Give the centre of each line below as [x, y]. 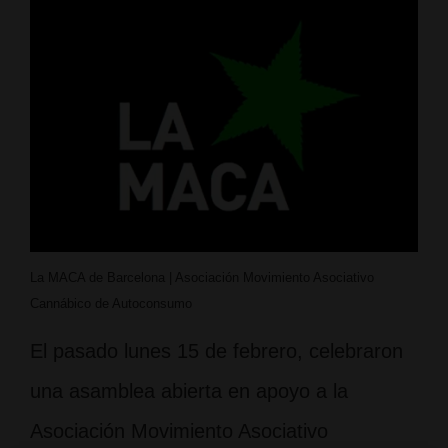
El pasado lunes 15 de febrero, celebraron [216, 351]
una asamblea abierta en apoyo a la [189, 391]
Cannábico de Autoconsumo [111, 304]
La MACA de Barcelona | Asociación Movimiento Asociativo [202, 278]
